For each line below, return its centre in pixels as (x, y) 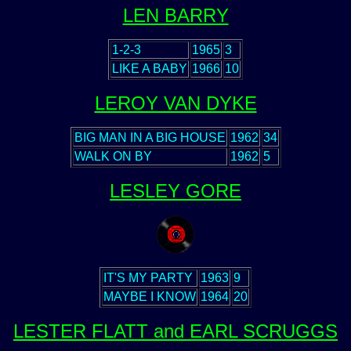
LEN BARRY (175, 15)
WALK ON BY (113, 156)
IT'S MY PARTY (148, 278)
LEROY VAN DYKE (175, 103)
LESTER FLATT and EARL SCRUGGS (175, 331)
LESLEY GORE (175, 191)
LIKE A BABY (150, 69)
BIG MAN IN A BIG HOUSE (150, 138)
